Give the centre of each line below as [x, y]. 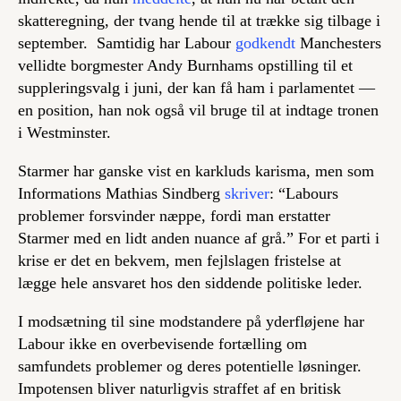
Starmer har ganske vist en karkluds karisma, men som [196, 171]
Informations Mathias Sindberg [121, 193]
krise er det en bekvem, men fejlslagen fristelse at [179, 260]
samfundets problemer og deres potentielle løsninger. [190, 366]
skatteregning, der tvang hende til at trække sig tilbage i [199, 21]
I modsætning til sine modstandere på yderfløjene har [191, 321]
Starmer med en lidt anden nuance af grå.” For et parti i [199, 238]
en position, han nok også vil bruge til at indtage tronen [198, 110]
